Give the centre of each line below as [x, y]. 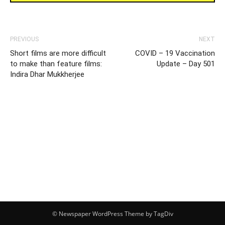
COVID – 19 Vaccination [175, 53]
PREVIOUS [24, 39]
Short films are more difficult [58, 53]
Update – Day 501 [186, 64]
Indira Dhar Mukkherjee [47, 75]
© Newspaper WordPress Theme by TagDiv [113, 214]
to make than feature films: [56, 64]
